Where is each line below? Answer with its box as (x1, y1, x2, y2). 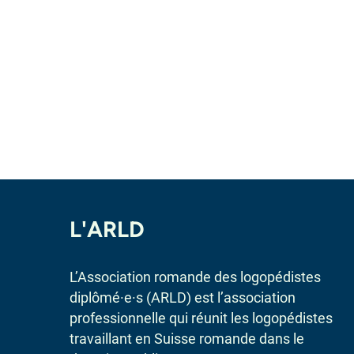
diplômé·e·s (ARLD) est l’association (70, 289, 296, 306)
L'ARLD (70, 216, 145, 243)
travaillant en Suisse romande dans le (70, 330, 304, 347)
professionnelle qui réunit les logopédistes (70, 310, 333, 326)
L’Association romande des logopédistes (70, 269, 321, 285)
